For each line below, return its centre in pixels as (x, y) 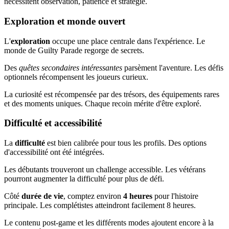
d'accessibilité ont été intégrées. (54, 152)
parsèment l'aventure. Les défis (173, 67)
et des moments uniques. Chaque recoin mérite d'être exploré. (103, 103)
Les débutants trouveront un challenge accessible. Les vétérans (105, 170)
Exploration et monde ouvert (65, 21)
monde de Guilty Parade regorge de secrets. (74, 50)
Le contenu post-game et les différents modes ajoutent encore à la (109, 223)
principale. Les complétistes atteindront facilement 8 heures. (100, 205)
